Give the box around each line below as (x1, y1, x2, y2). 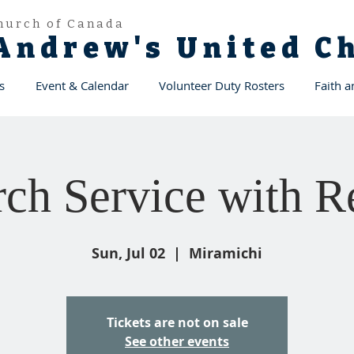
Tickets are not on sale (106, 314, 248, 331)
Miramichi (189, 243, 262, 263)
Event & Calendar (35, 77, 129, 93)
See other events (125, 333, 229, 350)
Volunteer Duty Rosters (159, 77, 284, 93)
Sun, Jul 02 (92, 243, 165, 263)
